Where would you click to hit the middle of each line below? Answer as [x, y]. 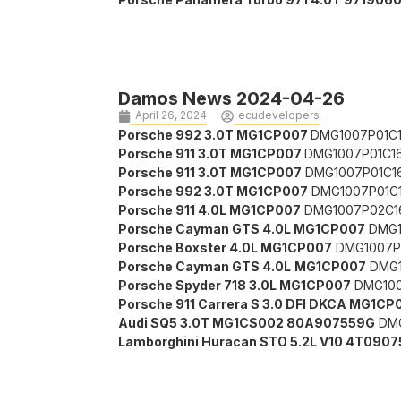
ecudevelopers [279, 115]
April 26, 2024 [171, 115]
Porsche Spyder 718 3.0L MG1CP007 [235, 286]
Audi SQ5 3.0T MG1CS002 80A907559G [247, 323]
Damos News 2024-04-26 [231, 99]
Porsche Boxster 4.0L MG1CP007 [225, 248]
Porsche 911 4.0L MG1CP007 [209, 210]
